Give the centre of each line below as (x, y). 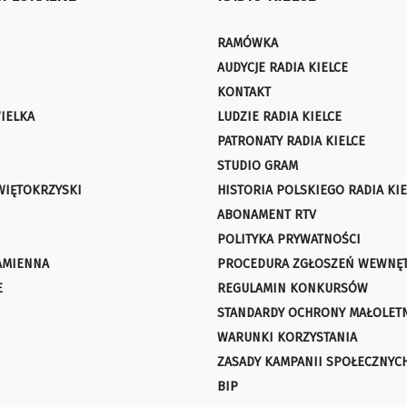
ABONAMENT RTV (267, 215)
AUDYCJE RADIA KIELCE (283, 68)
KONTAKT (244, 93)
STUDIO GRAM (258, 166)
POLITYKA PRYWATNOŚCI (289, 240)
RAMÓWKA (248, 44)
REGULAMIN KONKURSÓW (293, 289)
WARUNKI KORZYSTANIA (287, 338)
